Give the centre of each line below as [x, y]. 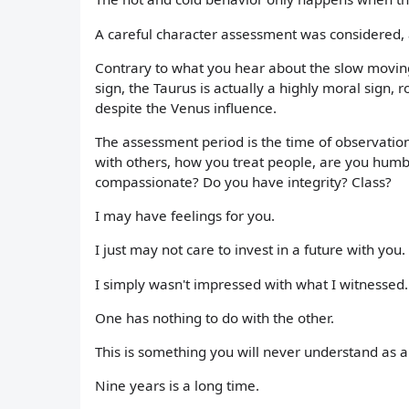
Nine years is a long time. [177, 386]
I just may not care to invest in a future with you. [250, 250]
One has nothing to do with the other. [215, 317]
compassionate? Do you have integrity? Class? [243, 181]
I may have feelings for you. [185, 216]
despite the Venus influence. [186, 107]
